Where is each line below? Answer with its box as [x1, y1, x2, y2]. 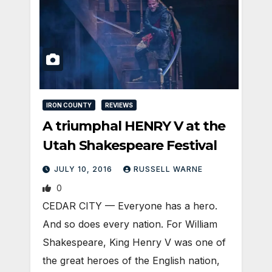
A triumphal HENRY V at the [42, 118, 226, 135]
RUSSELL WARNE [134, 165, 203, 174]
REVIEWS [105, 101, 133, 109]
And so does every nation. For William [42, 218, 217, 231]
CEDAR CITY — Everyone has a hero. [42, 200, 217, 212]
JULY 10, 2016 [54, 165, 115, 174]
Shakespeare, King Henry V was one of [42, 236, 226, 249]
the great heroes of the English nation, [42, 254, 220, 267]
